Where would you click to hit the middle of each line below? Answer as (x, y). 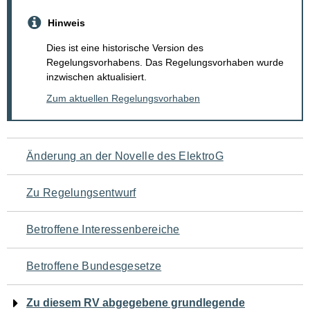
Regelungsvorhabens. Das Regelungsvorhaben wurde (165, 63)
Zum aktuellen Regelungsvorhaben (123, 99)
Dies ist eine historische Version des (125, 48)
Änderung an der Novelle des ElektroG (125, 156)
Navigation (57, 152)
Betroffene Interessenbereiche (103, 230)
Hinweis (66, 22)
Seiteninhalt (62, 239)
